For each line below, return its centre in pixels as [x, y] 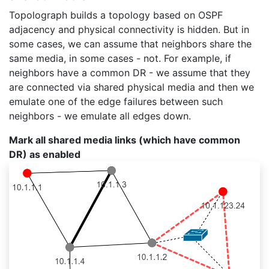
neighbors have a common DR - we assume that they [130, 73]
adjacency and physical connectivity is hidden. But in [129, 30]
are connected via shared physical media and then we [131, 87]
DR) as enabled [45, 155]
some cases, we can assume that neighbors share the [130, 44]
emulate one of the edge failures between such [116, 102]
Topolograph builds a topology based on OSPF [116, 15]
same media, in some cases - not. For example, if [120, 59]
